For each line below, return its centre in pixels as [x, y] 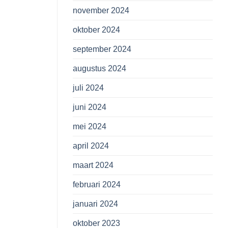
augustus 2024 [99, 68]
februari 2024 [97, 184]
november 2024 [101, 10]
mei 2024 [90, 126]
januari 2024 [95, 204]
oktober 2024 [96, 30]
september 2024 [102, 49]
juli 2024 [88, 88]
